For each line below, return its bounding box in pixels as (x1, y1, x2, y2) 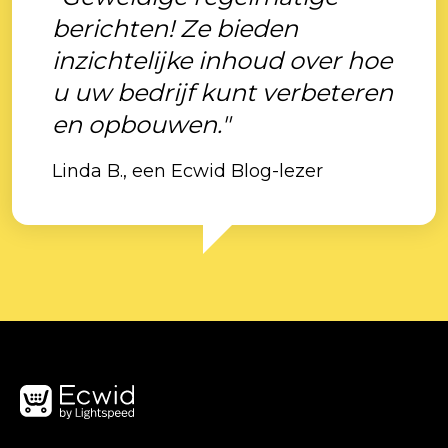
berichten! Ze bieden (52, 14, 298, 43)
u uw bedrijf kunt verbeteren (52, 78, 393, 107)
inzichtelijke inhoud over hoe (52, 46, 392, 75)
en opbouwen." (52, 110, 230, 139)
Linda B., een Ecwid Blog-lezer (52, 160, 323, 182)
